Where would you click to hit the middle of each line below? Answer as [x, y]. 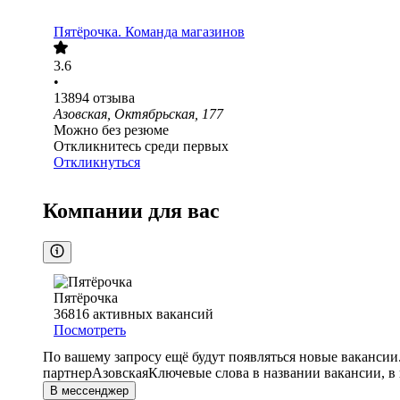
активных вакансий [153, 314]
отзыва [114, 98]
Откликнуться [97, 162]
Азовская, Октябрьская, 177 [138, 114]
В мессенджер [89, 391]
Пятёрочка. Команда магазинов [149, 32]
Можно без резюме [111, 130]
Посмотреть [90, 330]
